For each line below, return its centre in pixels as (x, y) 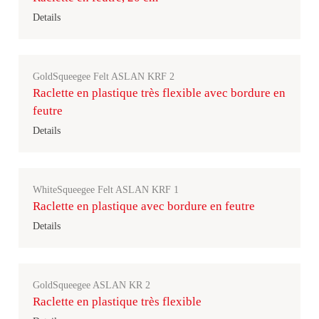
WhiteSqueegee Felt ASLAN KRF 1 (106, 190)
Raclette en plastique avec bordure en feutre (144, 206)
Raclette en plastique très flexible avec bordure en (159, 93)
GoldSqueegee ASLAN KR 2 (91, 285)
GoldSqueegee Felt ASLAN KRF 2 (104, 77)
